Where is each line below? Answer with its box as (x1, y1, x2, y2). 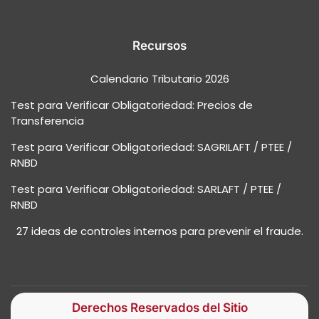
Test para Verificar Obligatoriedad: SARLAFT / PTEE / (11, 181, 281, 197)
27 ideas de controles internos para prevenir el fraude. (16, 223, 303, 239)
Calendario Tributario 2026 (90, 70, 229, 86)
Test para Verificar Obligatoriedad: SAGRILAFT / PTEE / (11, 139, 292, 155)
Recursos (132, 38, 187, 53)
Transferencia (11, 113, 84, 128)
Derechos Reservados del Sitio (71, 300, 248, 315)
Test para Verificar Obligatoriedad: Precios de (11, 97, 253, 113)
